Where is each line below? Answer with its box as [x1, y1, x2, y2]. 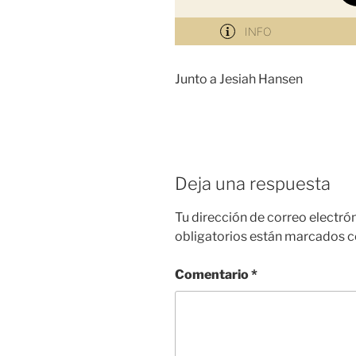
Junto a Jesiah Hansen [175, 71, 303, 87]
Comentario [175, 267, 251, 283]
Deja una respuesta [175, 172, 331, 194]
